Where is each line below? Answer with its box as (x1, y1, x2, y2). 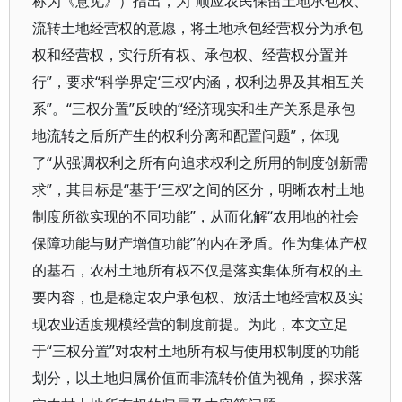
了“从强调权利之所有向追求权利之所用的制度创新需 (32, 153, 368, 172)
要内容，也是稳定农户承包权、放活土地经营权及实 (32, 287, 363, 307)
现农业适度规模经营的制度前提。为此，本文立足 (32, 314, 348, 334)
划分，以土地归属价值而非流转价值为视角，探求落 (32, 368, 363, 388)
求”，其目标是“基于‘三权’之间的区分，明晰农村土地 (32, 179, 364, 199)
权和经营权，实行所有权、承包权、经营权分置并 (32, 45, 348, 65)
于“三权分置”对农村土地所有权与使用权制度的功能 (32, 341, 359, 361)
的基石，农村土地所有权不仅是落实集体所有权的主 (32, 260, 363, 280)
